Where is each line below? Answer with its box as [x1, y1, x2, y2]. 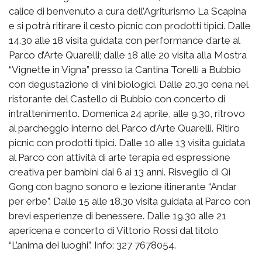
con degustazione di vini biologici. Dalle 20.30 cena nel [9, 78, 248, 90]
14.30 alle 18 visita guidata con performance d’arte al [9, 34, 240, 46]
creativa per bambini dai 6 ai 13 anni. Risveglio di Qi [9, 166, 230, 178]
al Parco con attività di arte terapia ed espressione [9, 151, 230, 163]
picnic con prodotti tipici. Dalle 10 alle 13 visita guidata [9, 136, 245, 149]
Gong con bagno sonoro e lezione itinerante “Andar [9, 180, 237, 192]
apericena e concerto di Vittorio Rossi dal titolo [9, 224, 219, 236]
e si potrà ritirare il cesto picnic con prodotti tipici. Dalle [9, 19, 251, 32]
